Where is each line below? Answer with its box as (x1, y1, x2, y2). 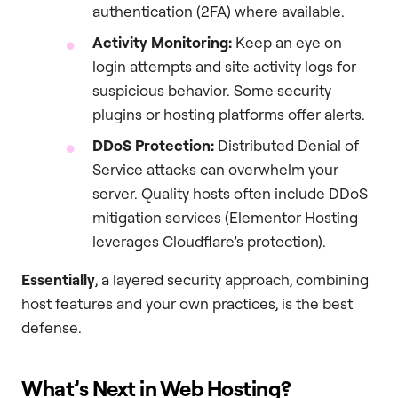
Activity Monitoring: (92, 33, 232, 52)
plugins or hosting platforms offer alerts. (92, 105, 365, 124)
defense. (21, 318, 82, 338)
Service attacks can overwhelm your (92, 160, 338, 179)
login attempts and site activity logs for (92, 57, 356, 76)
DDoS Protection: (92, 136, 214, 155)
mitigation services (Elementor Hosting (92, 208, 358, 227)
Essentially (21, 270, 95, 290)
